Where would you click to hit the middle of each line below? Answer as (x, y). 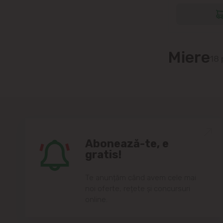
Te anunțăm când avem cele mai (141, 177)
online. (96, 199)
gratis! (103, 154)
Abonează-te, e (127, 143)
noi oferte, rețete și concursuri (138, 188)
